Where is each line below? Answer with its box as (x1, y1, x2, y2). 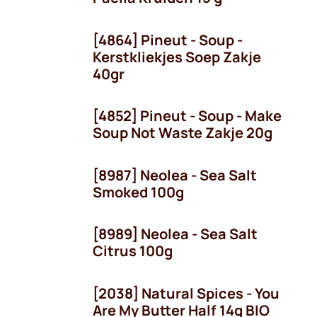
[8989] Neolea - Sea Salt (93, 224, 258, 243)
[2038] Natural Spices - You (93, 283, 279, 303)
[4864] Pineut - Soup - (93, 30, 243, 50)
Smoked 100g (93, 182, 184, 202)
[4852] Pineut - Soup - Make (93, 106, 282, 125)
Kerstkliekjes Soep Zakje (93, 47, 261, 67)
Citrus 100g (93, 241, 173, 260)
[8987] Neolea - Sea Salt (93, 165, 257, 185)
